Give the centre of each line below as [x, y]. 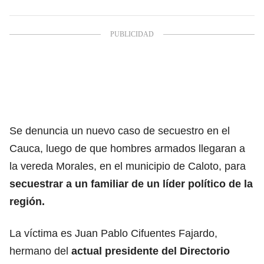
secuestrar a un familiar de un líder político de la [131, 184]
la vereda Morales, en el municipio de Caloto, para [128, 166]
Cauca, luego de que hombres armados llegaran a [127, 148]
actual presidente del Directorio [151, 251]
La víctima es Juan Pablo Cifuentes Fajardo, [113, 233]
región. [27, 201]
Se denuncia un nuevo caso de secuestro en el [120, 131]
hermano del [40, 251]
